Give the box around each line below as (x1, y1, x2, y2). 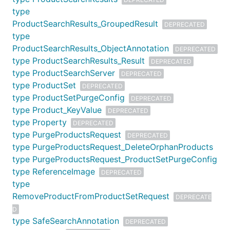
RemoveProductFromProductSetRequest (12, 191, 169, 201)
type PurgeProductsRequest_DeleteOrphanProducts (12, 142, 213, 152)
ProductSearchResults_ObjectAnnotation (12, 43, 169, 53)
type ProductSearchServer (12, 68, 115, 78)
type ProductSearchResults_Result (12, 55, 145, 66)
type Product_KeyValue (12, 105, 102, 115)
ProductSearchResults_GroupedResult (12, 18, 158, 29)
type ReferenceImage (12, 166, 95, 177)
